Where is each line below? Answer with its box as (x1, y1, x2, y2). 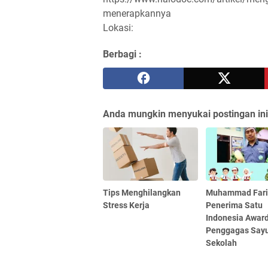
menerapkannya (103, 7, 171, 19)
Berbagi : (103, 48, 142, 60)
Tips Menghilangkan (103, 187, 181, 197)
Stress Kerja (103, 200, 150, 210)
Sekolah (206, 237, 237, 248)
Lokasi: (103, 22, 133, 33)
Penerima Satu (206, 200, 263, 210)
